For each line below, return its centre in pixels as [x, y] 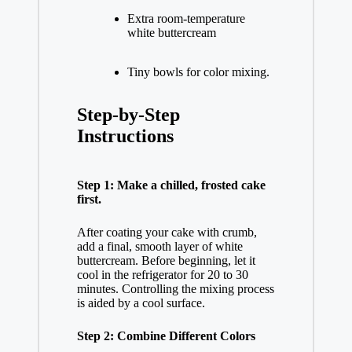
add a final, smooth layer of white [159, 246]
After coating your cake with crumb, [167, 232]
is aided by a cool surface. [141, 302]
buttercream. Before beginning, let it [166, 260]
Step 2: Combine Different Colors [166, 335]
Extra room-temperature [186, 18]
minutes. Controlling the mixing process [175, 288]
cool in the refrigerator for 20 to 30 [162, 274]
